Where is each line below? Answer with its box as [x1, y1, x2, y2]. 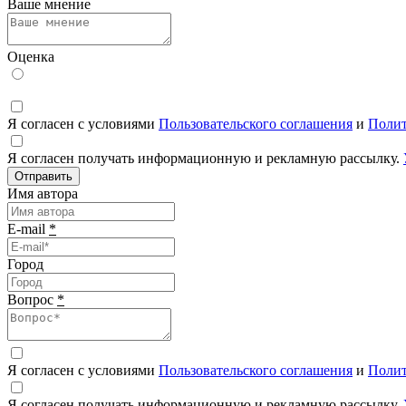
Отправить [14, 169, 72, 183]
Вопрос [7, 291, 57, 307]
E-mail [7, 220, 49, 237]
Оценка [7, 48, 54, 64]
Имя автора [7, 185, 78, 201]
